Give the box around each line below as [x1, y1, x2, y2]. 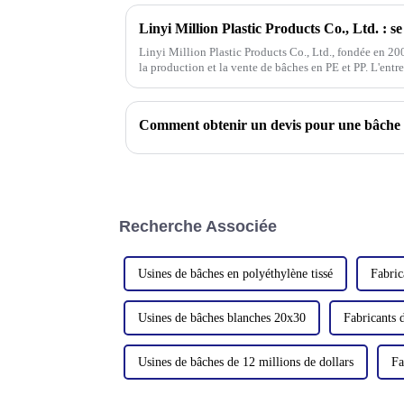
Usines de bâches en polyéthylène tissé [138, 267, 333, 281]
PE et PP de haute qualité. [139, 76, 263, 90]
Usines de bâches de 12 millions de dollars [138, 355, 353, 370]
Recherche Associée [119, 217, 277, 236]
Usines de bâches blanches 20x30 [138, 311, 306, 326]
